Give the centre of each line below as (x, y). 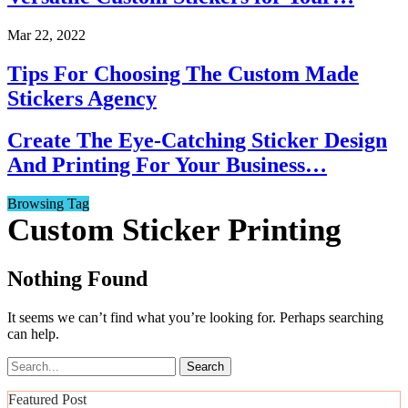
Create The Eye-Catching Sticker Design (197, 141)
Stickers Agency (82, 98)
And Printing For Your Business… (167, 165)
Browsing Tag (48, 204)
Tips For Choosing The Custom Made (183, 73)
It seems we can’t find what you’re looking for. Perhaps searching (195, 318)
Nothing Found (77, 279)
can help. (33, 334)
